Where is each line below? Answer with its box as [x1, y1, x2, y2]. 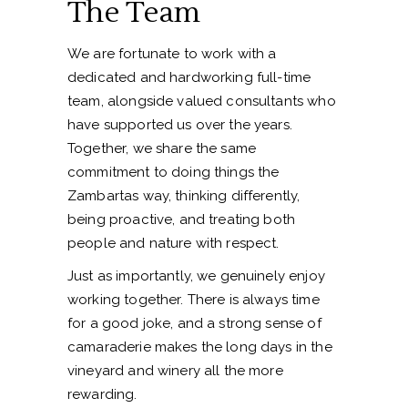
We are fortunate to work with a [67, 46, 277, 63]
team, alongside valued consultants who [67, 93, 336, 110]
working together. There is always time [67, 291, 320, 309]
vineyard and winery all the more [67, 362, 283, 380]
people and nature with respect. [67, 235, 280, 252]
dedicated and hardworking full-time [67, 69, 311, 87]
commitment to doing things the [67, 164, 280, 181]
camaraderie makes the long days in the [67, 339, 332, 356]
